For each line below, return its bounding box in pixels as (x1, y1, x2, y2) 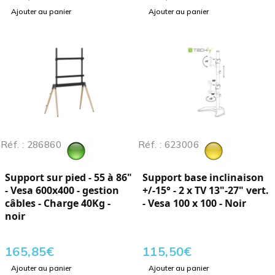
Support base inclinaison (142, 171, 264, 185)
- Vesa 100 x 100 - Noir (142, 196, 246, 211)
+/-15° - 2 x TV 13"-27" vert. (142, 184, 269, 198)
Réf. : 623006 (138, 139, 199, 151)
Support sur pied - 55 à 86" (5, 171, 132, 185)
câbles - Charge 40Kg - (5, 196, 110, 211)
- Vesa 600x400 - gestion (5, 184, 119, 198)
